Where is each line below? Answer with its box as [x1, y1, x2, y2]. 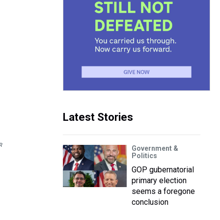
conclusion [132, 197, 168, 207]
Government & [132, 144, 178, 152]
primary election [132, 176, 187, 185]
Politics [132, 152, 157, 160]
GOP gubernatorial [132, 165, 194, 174]
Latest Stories [63, 111, 133, 123]
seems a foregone [132, 187, 195, 196]
